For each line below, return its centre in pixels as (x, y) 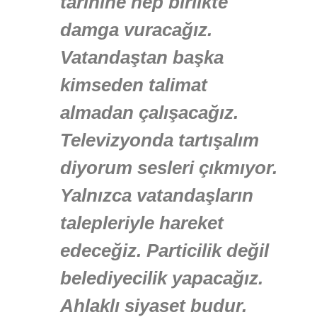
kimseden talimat (134, 85)
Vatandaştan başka (142, 58)
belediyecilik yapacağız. (162, 278)
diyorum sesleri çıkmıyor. (169, 168)
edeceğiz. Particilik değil (165, 251)
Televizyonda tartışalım (160, 140)
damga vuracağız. (136, 30)
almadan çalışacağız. (149, 113)
